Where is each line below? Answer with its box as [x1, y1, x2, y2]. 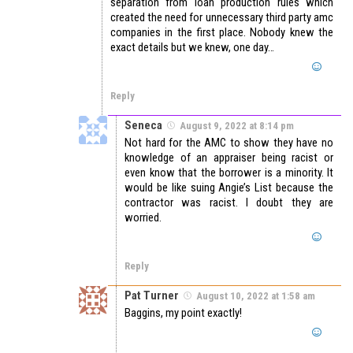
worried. [124, 210, 162, 225]
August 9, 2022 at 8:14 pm [180, 120, 294, 132]
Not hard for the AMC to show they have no [124, 136, 333, 150]
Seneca [124, 118, 162, 133]
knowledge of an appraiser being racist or [124, 150, 333, 165]
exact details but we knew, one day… [110, 40, 274, 55]
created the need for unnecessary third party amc [110, 10, 333, 25]
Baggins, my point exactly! [124, 306, 242, 321]
